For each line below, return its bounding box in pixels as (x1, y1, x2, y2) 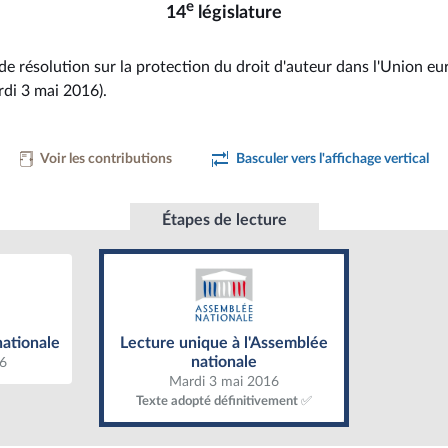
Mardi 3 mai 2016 (169, 374, 279, 389)
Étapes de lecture (161, 212, 287, 228)
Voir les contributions (39, 151, 172, 166)
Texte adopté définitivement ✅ (136, 395, 312, 408)
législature (194, 4, 282, 21)
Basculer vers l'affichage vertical (235, 151, 429, 166)
